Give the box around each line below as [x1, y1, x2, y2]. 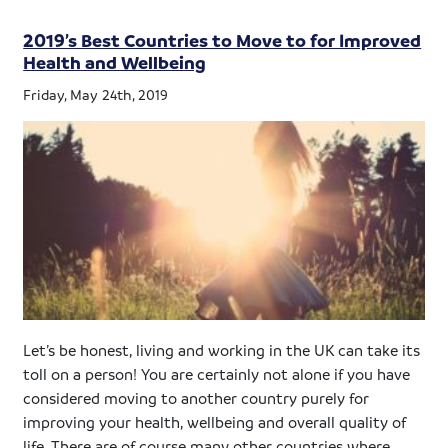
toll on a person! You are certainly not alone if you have [23, 364, 411, 385]
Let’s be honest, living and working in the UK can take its [23, 340, 421, 361]
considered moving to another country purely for [23, 388, 370, 409]
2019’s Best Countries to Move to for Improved [23, 28, 422, 51]
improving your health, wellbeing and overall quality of [23, 412, 407, 433]
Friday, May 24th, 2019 [23, 84, 169, 103]
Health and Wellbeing [23, 50, 207, 73]
